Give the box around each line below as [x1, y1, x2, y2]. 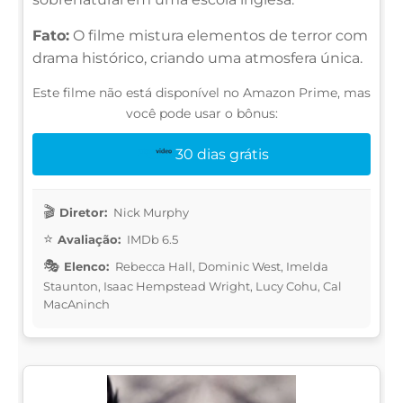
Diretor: [59, 204, 107, 219]
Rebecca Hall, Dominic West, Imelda [112, 258, 328, 273]
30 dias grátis [175, 145, 270, 163]
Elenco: [64, 258, 109, 273]
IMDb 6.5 [124, 231, 178, 246]
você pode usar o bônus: [125, 104, 278, 121]
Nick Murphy [111, 204, 189, 219]
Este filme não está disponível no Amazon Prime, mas [32, 84, 371, 101]
